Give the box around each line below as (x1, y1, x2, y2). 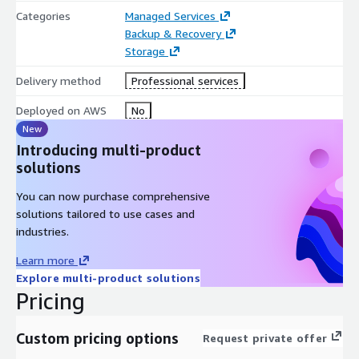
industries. (16, 224, 69, 238)
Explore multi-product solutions (16, 270, 200, 284)
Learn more (16, 252, 75, 267)
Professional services (131, 73, 239, 87)
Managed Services (124, 8, 216, 22)
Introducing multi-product (16, 140, 201, 159)
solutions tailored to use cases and (16, 206, 195, 220)
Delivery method (16, 73, 101, 87)
